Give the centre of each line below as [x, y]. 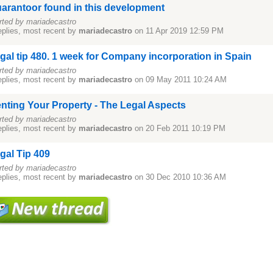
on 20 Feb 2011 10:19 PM [179, 128]
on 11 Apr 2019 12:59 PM [178, 31]
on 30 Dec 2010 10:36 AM [179, 177]
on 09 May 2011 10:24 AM [179, 80]
